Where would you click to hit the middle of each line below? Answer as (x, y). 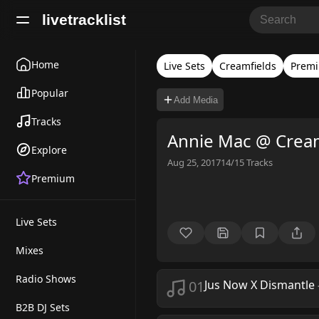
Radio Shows (46, 278)
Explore (49, 150)
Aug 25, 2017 (194, 162)
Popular (50, 93)
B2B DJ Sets (43, 307)
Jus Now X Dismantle (260, 285)
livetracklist (84, 20)
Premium (53, 178)
